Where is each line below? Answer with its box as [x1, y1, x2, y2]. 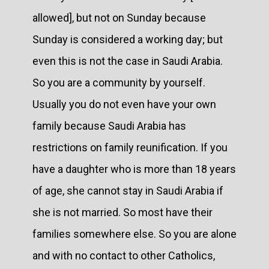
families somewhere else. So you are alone [32, 227, 237, 240]
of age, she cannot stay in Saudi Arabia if [32, 184, 223, 197]
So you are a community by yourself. [32, 76, 205, 89]
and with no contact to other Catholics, [32, 249, 215, 262]
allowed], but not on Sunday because [32, 11, 206, 24]
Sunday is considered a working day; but [32, 32, 223, 46]
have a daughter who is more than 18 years [32, 162, 236, 175]
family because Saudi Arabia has [32, 119, 186, 132]
